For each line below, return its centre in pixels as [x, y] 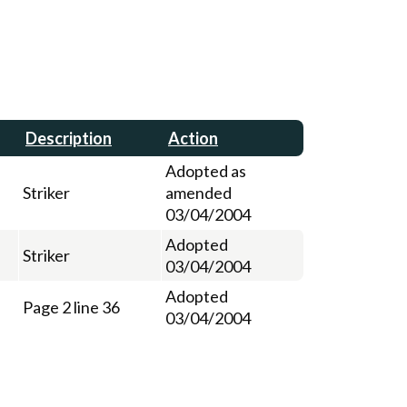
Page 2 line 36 [71, 307]
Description [69, 138]
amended [199, 192]
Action [193, 138]
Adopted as [206, 170]
